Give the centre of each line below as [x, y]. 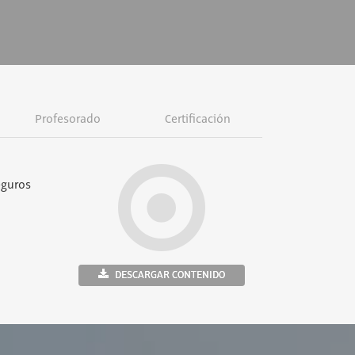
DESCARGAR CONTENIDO [170, 275]
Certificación [197, 120]
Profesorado [68, 120]
